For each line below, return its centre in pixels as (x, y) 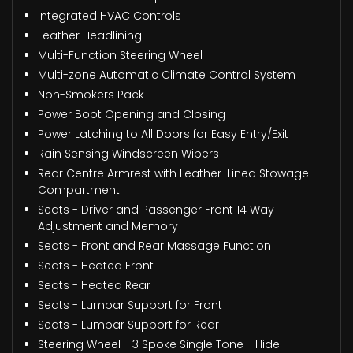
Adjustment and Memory (108, 226)
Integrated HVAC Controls (110, 15)
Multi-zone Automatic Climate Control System (167, 74)
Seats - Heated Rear (94, 285)
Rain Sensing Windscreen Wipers (128, 153)
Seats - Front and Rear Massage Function (154, 245)
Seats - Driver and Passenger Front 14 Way (156, 209)
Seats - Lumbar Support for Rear (128, 324)
